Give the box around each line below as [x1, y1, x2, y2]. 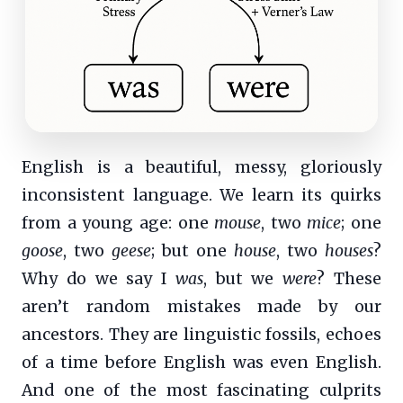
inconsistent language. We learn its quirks [22, 184, 381, 205]
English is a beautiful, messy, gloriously [22, 157, 381, 177]
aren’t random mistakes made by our [22, 296, 381, 317]
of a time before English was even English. [22, 352, 381, 372]
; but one [151, 240, 234, 261]
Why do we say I [22, 268, 175, 289]
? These [317, 268, 382, 289]
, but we [202, 268, 283, 289]
